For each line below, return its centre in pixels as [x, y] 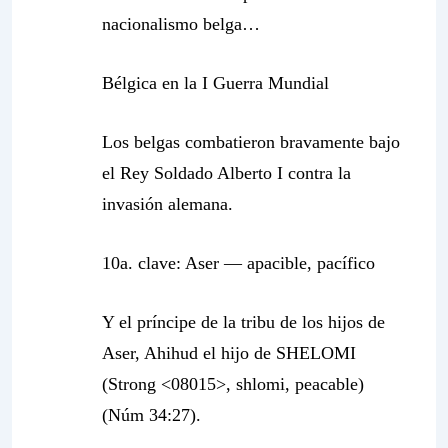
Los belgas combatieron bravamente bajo [251, 142]
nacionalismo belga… [181, 24]
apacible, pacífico [311, 263]
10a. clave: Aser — [174, 263]
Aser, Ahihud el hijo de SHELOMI [229, 353]
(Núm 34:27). [151, 415]
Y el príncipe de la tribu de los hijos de [243, 322]
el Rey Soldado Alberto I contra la [226, 173]
